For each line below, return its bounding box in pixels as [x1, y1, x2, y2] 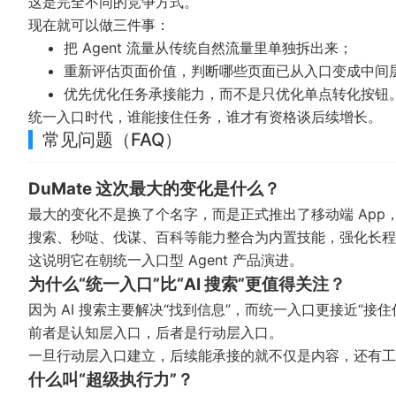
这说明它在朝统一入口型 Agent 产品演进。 [28, 250, 303, 269]
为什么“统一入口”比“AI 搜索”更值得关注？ [28, 273, 346, 294]
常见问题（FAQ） [42, 128, 182, 150]
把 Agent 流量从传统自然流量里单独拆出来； [64, 38, 353, 57]
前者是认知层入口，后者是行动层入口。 [28, 323, 283, 341]
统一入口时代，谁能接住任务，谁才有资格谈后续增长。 [28, 107, 382, 126]
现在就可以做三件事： [28, 15, 170, 34]
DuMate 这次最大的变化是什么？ [28, 178, 280, 199]
